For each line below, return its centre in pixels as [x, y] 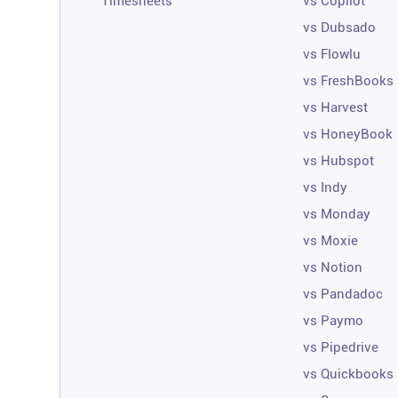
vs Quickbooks [349, 374]
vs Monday [337, 214]
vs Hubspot [339, 160]
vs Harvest [336, 107]
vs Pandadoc [343, 294]
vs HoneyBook [348, 134]
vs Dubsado [340, 27]
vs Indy [326, 187]
